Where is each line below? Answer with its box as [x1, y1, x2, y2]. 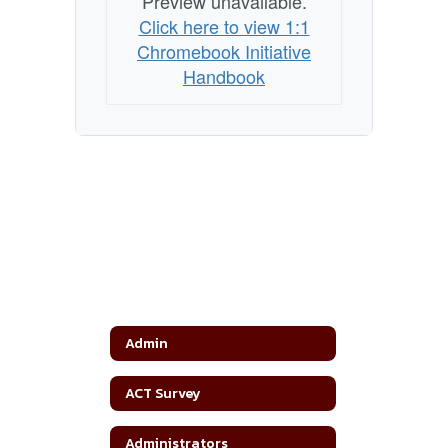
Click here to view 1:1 [138, 13, 310, 39]
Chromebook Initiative [137, 38, 311, 64]
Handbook [183, 63, 265, 89]
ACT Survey [125, 382, 201, 404]
